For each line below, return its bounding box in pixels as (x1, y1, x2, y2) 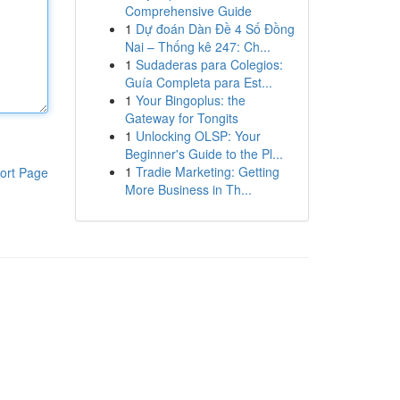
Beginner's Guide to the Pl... (124, 145, 283, 162)
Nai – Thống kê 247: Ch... (124, 37, 271, 55)
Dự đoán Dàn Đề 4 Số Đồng (135, 20, 295, 37)
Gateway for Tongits (124, 109, 238, 127)
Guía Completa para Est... (124, 73, 272, 91)
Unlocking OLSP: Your (135, 127, 261, 145)
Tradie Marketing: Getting (135, 162, 279, 180)
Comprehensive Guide (124, 2, 252, 20)
